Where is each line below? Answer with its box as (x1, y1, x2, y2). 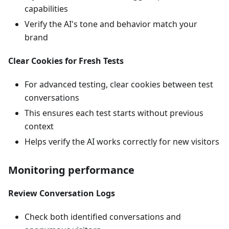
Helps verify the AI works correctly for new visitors (25, 135, 219, 147)
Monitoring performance (8, 163, 134, 177)
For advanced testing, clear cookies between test (25, 78, 213, 90)
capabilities (25, 3, 68, 14)
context (25, 120, 54, 132)
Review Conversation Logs (8, 187, 115, 199)
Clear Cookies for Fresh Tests (8, 55, 124, 66)
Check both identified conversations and (25, 211, 181, 222)
